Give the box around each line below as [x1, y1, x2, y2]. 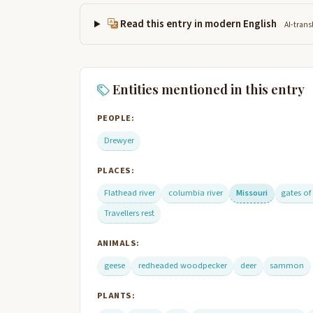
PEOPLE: [97, 111, 135, 124]
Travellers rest [103, 206, 154, 219]
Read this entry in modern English [118, 16, 279, 32]
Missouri [235, 187, 268, 200]
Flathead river [103, 187, 155, 200]
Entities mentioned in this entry [110, 80, 305, 99]
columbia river [168, 187, 223, 200]
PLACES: [97, 164, 135, 177]
